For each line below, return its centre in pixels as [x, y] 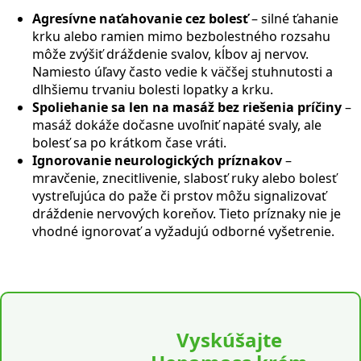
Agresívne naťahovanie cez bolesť [142, 18]
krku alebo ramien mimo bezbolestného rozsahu [181, 36]
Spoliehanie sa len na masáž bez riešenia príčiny [189, 107]
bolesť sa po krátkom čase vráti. [129, 142]
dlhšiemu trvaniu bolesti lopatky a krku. [153, 89]
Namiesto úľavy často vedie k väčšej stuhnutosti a [183, 71]
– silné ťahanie [295, 18]
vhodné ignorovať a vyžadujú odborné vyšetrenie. [183, 231]
